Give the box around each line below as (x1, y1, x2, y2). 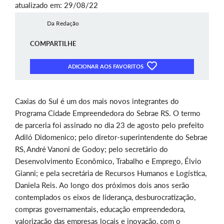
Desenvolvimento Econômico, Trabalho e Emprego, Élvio (15, 156, 201, 166)
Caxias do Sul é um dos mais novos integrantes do (15, 96, 179, 106)
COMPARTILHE (30, 39, 76, 47)
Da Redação (46, 19, 79, 27)
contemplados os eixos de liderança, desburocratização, (15, 192, 195, 202)
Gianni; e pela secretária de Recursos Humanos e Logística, (15, 168, 206, 178)
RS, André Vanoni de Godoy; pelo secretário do (15, 144, 168, 154)
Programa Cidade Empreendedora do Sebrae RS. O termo (15, 108, 200, 118)
